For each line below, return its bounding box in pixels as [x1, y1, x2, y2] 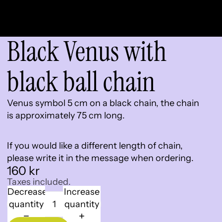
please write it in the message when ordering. [7, 153, 194, 164]
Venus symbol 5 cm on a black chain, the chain [7, 98, 199, 109]
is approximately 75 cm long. [7, 110, 125, 121]
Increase [64, 186, 100, 197]
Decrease [7, 186, 47, 197]
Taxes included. [7, 176, 71, 187]
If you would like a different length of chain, [7, 140, 183, 151]
